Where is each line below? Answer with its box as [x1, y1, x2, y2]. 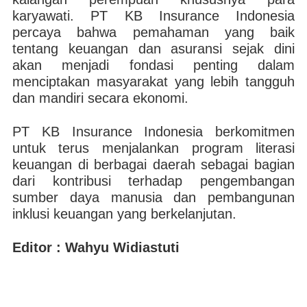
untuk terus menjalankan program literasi [12, 140, 295, 156]
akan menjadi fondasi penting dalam [12, 58, 295, 73]
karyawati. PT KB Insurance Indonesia [12, 8, 295, 23]
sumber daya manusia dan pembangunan [12, 190, 295, 205]
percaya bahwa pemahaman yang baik [12, 25, 295, 40]
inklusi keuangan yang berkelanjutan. [12, 206, 236, 221]
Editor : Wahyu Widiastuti [12, 240, 180, 255]
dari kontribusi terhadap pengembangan [12, 173, 295, 188]
